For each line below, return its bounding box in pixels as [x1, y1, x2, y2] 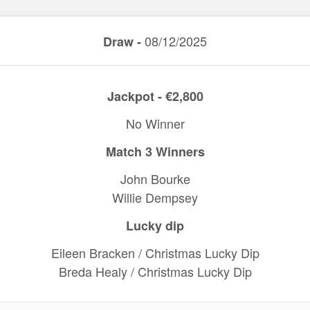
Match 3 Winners [105, 143, 205, 161]
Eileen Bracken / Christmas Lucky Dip [51, 244, 259, 262]
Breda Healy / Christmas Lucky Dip [58, 262, 252, 280]
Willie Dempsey [112, 188, 198, 206]
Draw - [103, 33, 141, 51]
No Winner [125, 114, 185, 132]
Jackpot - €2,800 [107, 87, 203, 105]
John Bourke [120, 170, 190, 188]
